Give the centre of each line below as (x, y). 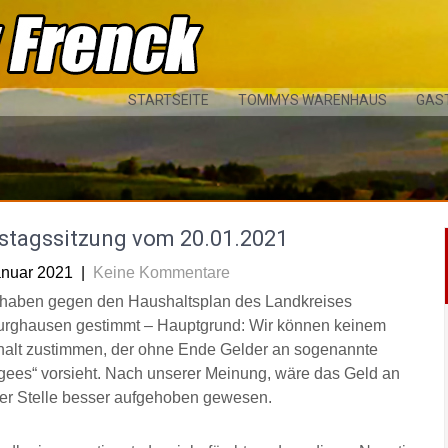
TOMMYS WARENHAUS (312, 100)
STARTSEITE (168, 100)
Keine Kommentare (161, 272)
